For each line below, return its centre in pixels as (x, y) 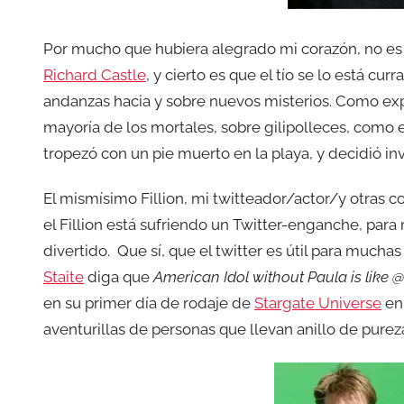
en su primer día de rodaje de (149, 303)
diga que (120, 277)
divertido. (77, 251)
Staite (64, 277)
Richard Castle (95, 75)
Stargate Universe (318, 303)
